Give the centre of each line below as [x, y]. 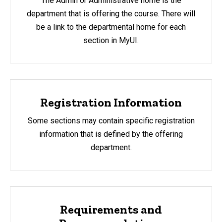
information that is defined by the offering [111, 134]
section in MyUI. [111, 41]
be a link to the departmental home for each [111, 27]
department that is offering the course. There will [111, 14]
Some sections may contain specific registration [111, 120]
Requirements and [111, 209]
